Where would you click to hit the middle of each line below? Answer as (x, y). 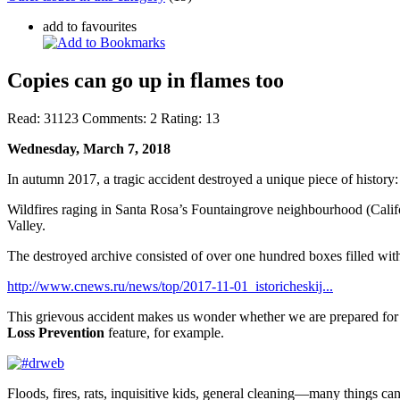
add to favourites (90, 26)
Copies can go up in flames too (146, 80)
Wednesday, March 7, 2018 (89, 148)
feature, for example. (164, 332)
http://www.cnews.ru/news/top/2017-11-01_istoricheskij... (170, 286)
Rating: (181, 118)
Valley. (26, 225)
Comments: (114, 118)
